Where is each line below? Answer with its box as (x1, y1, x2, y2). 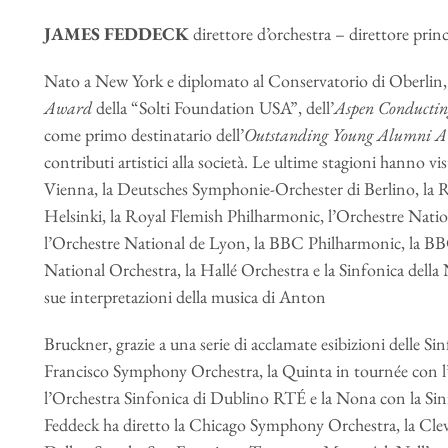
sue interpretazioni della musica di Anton (43, 285, 326, 308)
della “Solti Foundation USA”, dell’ (95, 96, 334, 119)
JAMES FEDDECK (43, 22, 189, 45)
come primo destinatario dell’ (43, 123, 244, 146)
